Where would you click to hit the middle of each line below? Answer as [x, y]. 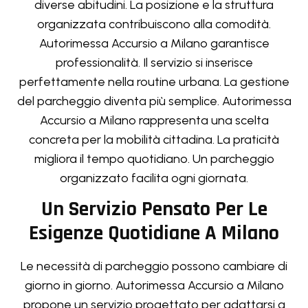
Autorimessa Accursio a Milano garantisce [154, 43]
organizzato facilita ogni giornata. [154, 178]
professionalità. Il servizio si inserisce [154, 62]
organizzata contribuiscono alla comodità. [154, 24]
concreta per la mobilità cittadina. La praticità [154, 139]
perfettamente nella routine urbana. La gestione [154, 81]
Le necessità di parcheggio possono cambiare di [154, 266]
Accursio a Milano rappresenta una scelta [154, 120]
